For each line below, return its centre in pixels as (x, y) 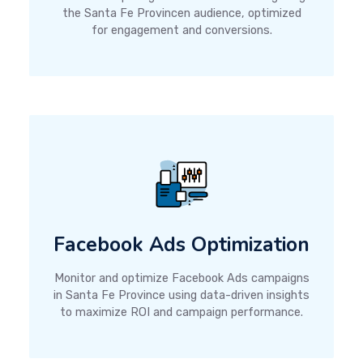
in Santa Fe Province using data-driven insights (181, 295)
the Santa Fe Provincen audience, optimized (181, 13)
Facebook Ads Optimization (181, 244)
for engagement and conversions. (181, 30)
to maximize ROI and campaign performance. (181, 312)
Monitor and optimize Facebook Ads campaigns (181, 278)
